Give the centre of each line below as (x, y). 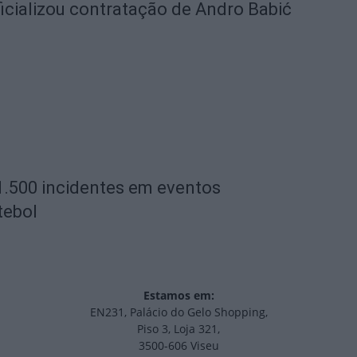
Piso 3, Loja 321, (178, 329)
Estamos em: (178, 295)
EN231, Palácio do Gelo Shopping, (178, 312)
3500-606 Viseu (178, 345)
